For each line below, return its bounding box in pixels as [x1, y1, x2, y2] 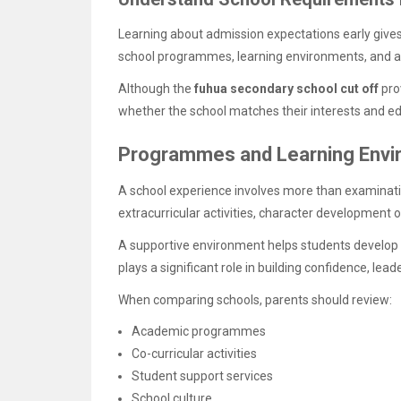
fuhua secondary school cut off [194, 81, 379, 96]
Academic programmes [132, 324, 266, 339]
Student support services [132, 369, 273, 384]
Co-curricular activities [132, 346, 257, 362]
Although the [118, 81, 194, 96]
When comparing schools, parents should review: [118, 293, 392, 308]
